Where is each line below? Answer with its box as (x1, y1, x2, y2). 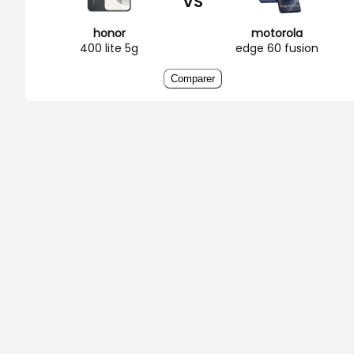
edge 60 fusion (235, 40, 318, 56)
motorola (250, 24, 303, 41)
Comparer (171, 72, 215, 85)
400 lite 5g (80, 40, 138, 56)
